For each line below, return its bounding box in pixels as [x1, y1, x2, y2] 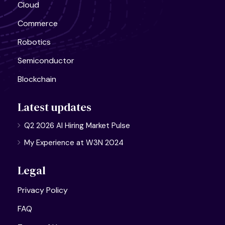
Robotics [18, 36, 51, 47]
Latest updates [18, 99, 91, 115]
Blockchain [18, 73, 56, 84]
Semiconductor [18, 55, 74, 66]
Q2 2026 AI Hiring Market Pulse [24, 120, 130, 131]
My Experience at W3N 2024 [24, 137, 124, 148]
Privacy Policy [18, 184, 68, 195]
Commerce [18, 18, 58, 29]
